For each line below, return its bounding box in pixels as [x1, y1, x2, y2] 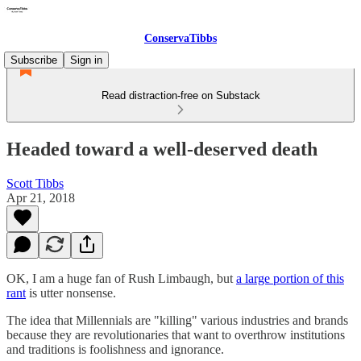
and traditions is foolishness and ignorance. [6, 342, 224, 356]
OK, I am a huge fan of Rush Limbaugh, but [6, 271, 236, 285]
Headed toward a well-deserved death [6, 138, 317, 160]
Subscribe [10, 54, 57, 66]
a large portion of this [236, 271, 344, 285]
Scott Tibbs [6, 176, 64, 190]
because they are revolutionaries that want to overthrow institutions [6, 327, 345, 342]
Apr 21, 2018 [6, 190, 75, 205]
